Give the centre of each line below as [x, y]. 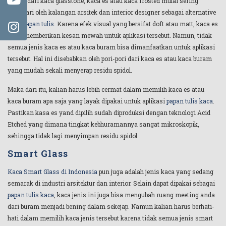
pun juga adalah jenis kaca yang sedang [155, 172]
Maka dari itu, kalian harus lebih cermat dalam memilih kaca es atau [106, 89]
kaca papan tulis [31, 24]
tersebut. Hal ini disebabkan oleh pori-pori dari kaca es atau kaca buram [110, 59]
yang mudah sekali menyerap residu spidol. [70, 70]
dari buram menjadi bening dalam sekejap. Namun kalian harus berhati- [111, 207]
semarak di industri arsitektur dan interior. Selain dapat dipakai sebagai [111, 183]
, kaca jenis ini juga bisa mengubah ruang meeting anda [134, 195]
